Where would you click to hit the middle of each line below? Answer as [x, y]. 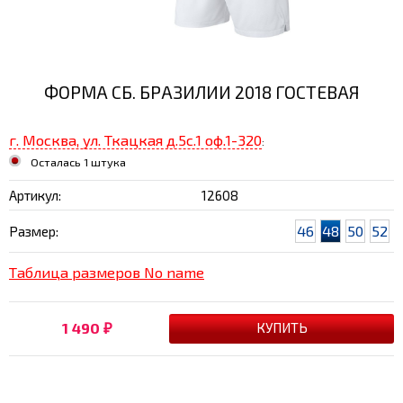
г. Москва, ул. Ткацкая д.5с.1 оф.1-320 [135, 139]
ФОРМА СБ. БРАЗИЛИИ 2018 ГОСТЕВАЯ [201, 93]
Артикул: [35, 195]
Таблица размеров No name [107, 272]
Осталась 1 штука [78, 161]
